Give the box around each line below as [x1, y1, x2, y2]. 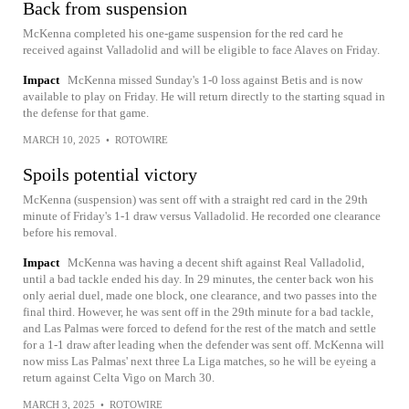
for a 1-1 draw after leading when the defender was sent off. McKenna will [23, 338, 384, 351]
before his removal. [23, 225, 117, 239]
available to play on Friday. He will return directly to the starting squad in [23, 89, 385, 103]
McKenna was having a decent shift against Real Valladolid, [68, 256, 364, 269]
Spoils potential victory [23, 164, 197, 184]
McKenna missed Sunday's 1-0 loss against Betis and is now [68, 73, 362, 87]
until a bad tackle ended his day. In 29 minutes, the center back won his [23, 272, 373, 286]
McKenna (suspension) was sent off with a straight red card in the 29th [23, 193, 368, 206]
